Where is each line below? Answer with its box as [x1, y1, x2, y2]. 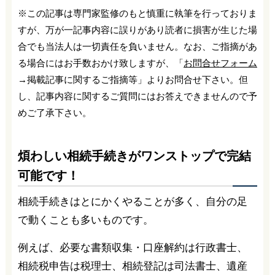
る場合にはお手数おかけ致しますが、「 [17, 58, 184, 69]
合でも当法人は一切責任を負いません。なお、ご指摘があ [17, 41, 257, 52]
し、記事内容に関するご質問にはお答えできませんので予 [17, 91, 257, 102]
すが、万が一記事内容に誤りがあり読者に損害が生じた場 [17, 25, 257, 36]
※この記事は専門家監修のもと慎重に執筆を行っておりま [17, 8, 257, 19]
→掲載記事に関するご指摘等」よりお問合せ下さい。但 [17, 74, 248, 85]
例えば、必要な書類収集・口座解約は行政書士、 [17, 241, 247, 254]
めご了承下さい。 [17, 107, 91, 118]
